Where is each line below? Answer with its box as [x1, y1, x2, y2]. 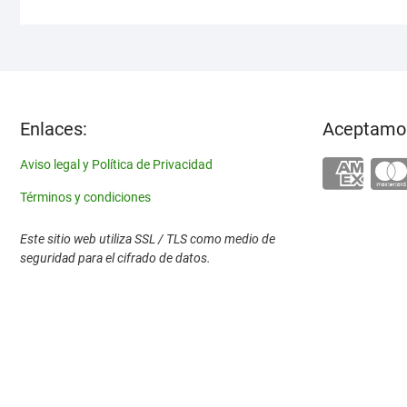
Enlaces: [20, 118, 87, 141]
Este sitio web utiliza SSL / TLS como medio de [20, 232, 275, 247]
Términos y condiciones [20, 190, 151, 205]
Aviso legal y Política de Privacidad [20, 157, 213, 173]
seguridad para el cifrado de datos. [20, 251, 211, 266]
